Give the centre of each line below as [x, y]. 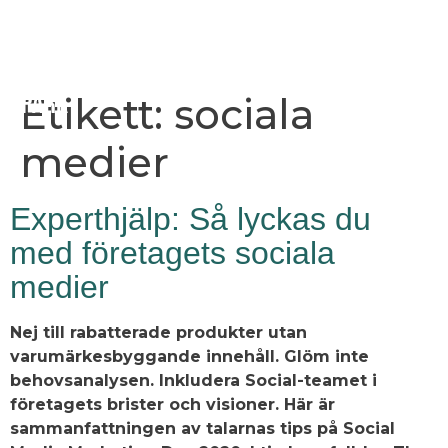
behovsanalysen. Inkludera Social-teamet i [193, 380]
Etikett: [97, 114]
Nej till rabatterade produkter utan [158, 332]
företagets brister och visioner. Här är [172, 404]
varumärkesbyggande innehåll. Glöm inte [189, 356]
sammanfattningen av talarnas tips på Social [202, 428]
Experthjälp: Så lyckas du [190, 218]
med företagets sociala [172, 252]
